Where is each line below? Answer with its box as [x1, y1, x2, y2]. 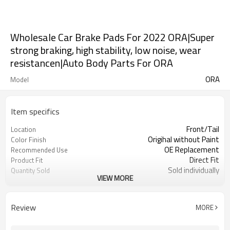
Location [11, 124, 36, 135]
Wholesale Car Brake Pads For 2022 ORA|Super [10, 29, 215, 45]
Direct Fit [189, 154, 219, 166]
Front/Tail [186, 123, 219, 135]
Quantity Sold [11, 165, 50, 176]
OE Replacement [164, 144, 219, 156]
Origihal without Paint [148, 133, 219, 145]
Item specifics [11, 105, 60, 118]
